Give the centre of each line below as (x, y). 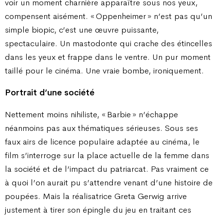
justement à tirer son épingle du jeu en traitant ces (98, 210)
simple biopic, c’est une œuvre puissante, (82, 29)
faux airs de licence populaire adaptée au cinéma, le (102, 142)
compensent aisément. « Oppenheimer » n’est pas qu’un (109, 16)
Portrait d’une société (50, 92)
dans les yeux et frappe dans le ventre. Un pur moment (108, 57)
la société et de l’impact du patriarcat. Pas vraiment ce (107, 169)
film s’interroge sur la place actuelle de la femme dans (107, 155)
